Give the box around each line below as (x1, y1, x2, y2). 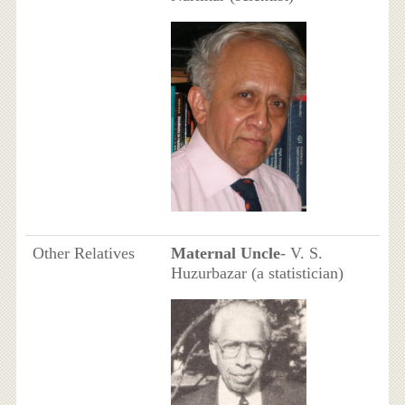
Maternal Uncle (170, 244, 280, 263)
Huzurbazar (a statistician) (170, 264, 344, 283)
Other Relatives (32, 244, 135, 263)
